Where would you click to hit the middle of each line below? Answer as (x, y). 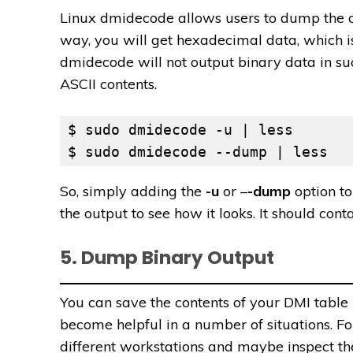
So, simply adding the (133, 191)
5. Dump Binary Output (167, 258)
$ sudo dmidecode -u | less (180, 130)
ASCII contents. (108, 84)
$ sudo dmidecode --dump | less (198, 152)
